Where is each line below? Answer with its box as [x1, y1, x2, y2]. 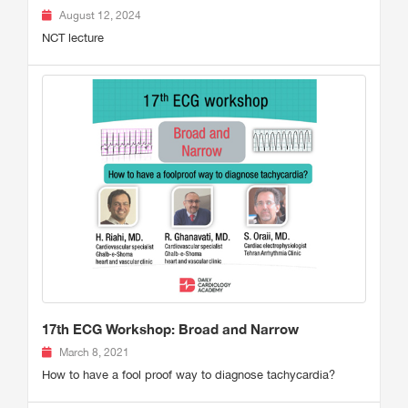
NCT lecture [42, 31, 104, 45]
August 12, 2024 [59, 9, 141, 22]
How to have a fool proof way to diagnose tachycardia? [42, 368, 335, 382]
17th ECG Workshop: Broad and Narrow [42, 321, 299, 338]
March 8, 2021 [59, 346, 129, 360]
